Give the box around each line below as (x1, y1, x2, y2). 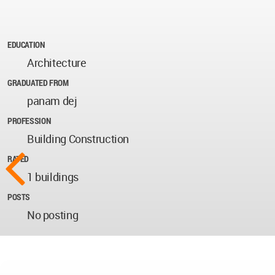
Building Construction (27, 131, 130, 147)
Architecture (27, 55, 87, 71)
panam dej (27, 93, 77, 109)
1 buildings (27, 169, 79, 185)
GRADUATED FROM (7, 77, 69, 89)
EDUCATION (7, 39, 45, 51)
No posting (27, 207, 79, 223)
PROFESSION (7, 115, 51, 127)
